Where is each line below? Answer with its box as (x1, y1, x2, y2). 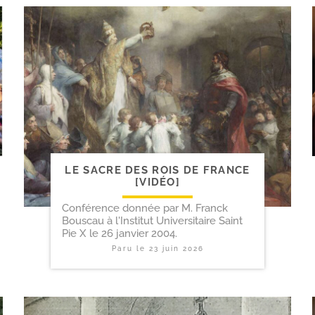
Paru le (111, 244, 149, 252)
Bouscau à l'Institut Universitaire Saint (62, 214, 243, 227)
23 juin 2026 (148, 244, 204, 252)
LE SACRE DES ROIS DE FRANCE (65, 163, 250, 176)
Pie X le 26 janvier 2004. (62, 226, 177, 240)
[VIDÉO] (134, 175, 181, 188)
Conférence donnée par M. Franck (62, 201, 228, 214)
